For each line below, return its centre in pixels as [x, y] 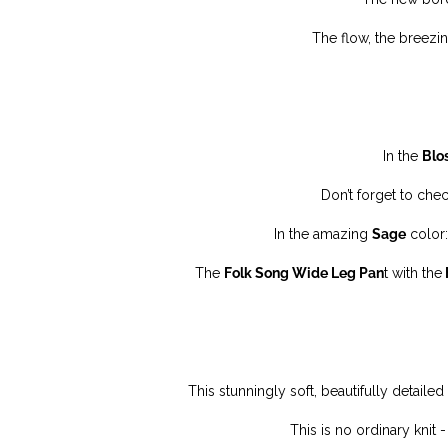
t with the [413, 273]
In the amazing [323, 234]
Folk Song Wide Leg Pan [304, 273]
